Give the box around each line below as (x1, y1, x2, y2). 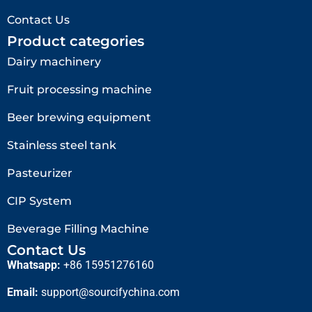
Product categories (7, 33, 144, 50)
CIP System (7, 194, 72, 208)
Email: (7, 285, 38, 299)
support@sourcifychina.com (41, 285, 180, 299)
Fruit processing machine (7, 83, 152, 97)
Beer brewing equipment (7, 111, 151, 125)
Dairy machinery (7, 55, 101, 69)
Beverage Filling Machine (7, 222, 149, 236)
